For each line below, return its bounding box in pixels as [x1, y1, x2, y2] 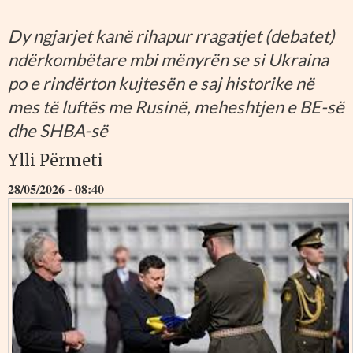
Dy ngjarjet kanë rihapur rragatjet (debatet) [8, 25, 335, 47]
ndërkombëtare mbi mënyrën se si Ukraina [8, 49, 329, 71]
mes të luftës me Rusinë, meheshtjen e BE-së [8, 96, 344, 118]
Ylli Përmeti [8, 150, 103, 171]
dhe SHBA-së [8, 120, 108, 142]
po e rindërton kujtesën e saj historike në [8, 72, 314, 95]
